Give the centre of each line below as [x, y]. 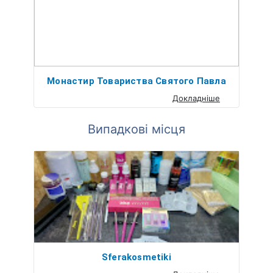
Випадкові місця [136, 129]
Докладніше [196, 98]
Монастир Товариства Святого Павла [136, 81]
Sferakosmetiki [136, 257]
